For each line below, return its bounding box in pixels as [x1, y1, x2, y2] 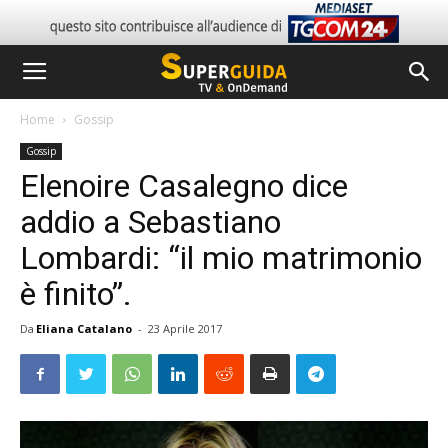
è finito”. [20, 275, 132, 313]
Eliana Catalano [36, 321, 132, 336]
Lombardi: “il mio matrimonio [20, 239, 422, 277]
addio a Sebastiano [20, 203, 281, 241]
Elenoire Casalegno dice [20, 167, 348, 205]
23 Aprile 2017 [148, 321, 222, 336]
